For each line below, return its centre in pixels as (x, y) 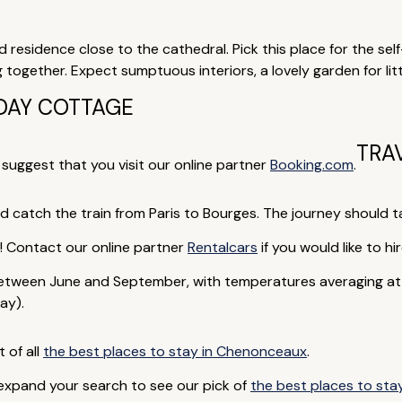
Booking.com (311, 165)
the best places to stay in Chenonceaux (175, 351)
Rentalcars (222, 247)
